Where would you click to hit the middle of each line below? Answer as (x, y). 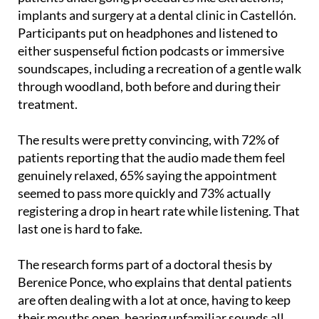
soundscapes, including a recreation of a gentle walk (159, 69)
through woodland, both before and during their (149, 87)
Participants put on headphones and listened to (148, 33)
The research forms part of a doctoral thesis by (145, 265)
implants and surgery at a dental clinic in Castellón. (157, 15)
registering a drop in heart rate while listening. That (159, 211)
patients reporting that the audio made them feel (152, 158)
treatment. (48, 104)
